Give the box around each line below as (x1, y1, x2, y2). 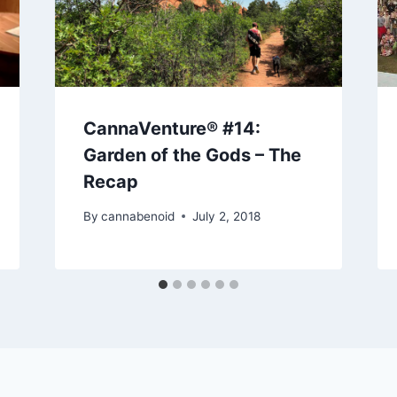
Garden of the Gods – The (82, 144, 301, 166)
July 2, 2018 (191, 208, 261, 223)
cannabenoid (100, 208, 175, 223)
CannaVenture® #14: (82, 117, 261, 139)
